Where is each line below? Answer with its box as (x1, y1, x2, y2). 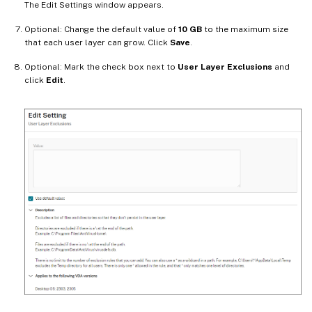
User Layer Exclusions (178, 62, 272, 72)
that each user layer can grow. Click (24, 38, 170, 48)
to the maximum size (202, 24, 288, 35)
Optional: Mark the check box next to (24, 62, 178, 72)
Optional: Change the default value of (24, 24, 178, 35)
